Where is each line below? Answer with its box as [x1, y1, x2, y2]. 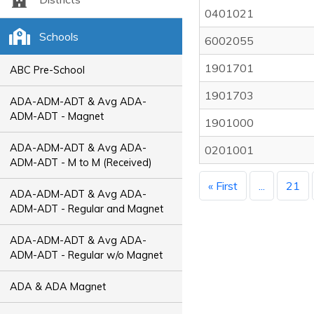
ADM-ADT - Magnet [10, 109, 104, 123]
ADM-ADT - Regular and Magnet [10, 202, 164, 215]
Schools [39, 29, 78, 43]
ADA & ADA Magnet [10, 280, 107, 293]
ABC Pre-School [10, 63, 86, 76]
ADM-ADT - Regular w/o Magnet [10, 248, 163, 261]
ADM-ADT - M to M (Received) [10, 156, 153, 169]
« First [208, 179, 238, 193]
